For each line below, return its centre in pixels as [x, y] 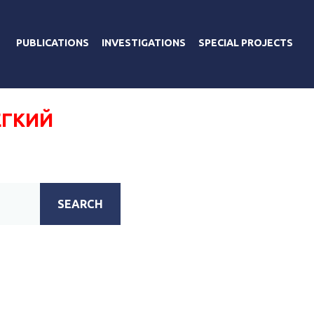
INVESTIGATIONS [144, 42]
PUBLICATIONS [53, 42]
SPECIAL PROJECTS [246, 42]
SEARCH [81, 204]
